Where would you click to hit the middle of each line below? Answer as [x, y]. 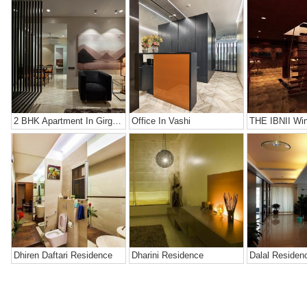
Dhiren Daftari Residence [63, 255]
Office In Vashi [161, 121]
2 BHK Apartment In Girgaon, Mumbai [116, 121]
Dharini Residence [167, 255]
